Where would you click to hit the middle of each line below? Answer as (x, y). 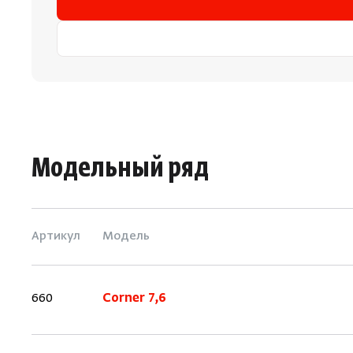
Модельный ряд (120, 171)
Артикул (56, 237)
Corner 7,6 (134, 299)
